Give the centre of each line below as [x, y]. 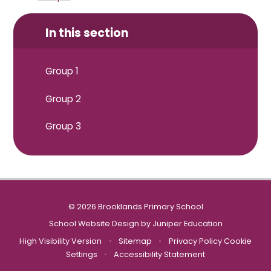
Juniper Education [187, 224]
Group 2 [64, 99]
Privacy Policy [195, 241]
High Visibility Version [61, 241]
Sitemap [135, 241]
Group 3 [64, 126]
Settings [81, 254]
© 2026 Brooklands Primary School [135, 206]
